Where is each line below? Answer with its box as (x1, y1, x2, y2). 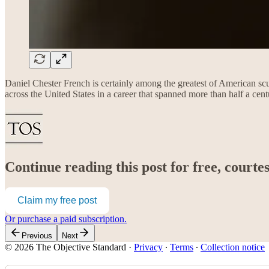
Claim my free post (17, 195, 97, 206)
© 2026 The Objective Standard (5, 242, 126, 253)
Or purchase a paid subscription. (5, 214, 127, 225)
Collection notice (201, 242, 265, 253)
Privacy (134, 242, 163, 253)
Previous (22, 231, 52, 241)
